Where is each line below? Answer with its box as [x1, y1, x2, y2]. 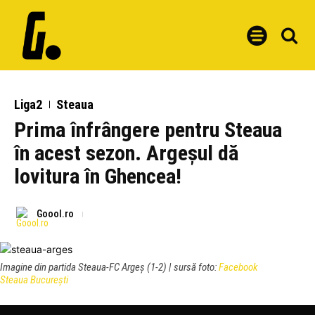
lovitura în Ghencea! [14, 164, 181, 188]
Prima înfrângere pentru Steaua [14, 117, 282, 142]
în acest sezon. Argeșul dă [14, 141, 238, 165]
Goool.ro [37, 208, 74, 220]
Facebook [219, 261, 258, 274]
